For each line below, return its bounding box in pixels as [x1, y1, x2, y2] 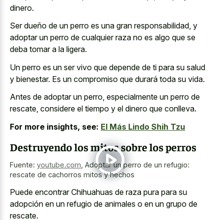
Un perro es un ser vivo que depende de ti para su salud [10, 62, 205, 72]
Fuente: [10, 161, 37, 169]
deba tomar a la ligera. [10, 44, 87, 55]
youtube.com [37, 161, 81, 169]
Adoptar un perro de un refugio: [85, 161, 190, 169]
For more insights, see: [10, 121, 99, 132]
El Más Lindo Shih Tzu [101, 121, 185, 132]
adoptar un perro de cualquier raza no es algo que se [10, 32, 195, 43]
